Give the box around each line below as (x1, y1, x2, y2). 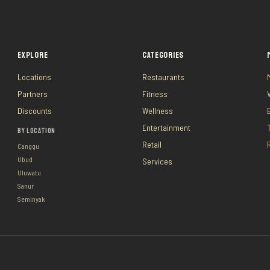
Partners (17, 89, 48, 99)
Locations (17, 72, 52, 82)
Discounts (17, 105, 52, 116)
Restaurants (142, 72, 184, 82)
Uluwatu (17, 168, 42, 177)
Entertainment (142, 122, 190, 133)
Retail (142, 139, 162, 149)
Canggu (17, 142, 40, 150)
